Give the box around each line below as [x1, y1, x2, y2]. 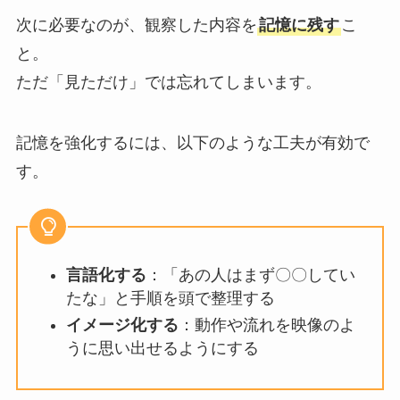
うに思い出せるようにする [65, 339, 259, 358]
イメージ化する [65, 316, 179, 335]
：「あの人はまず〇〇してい [146, 265, 355, 284]
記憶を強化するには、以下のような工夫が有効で [15, 133, 370, 152]
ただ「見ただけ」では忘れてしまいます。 [15, 72, 321, 91]
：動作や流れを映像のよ [178, 316, 355, 335]
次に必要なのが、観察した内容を [15, 15, 257, 34]
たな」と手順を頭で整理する [65, 288, 275, 307]
